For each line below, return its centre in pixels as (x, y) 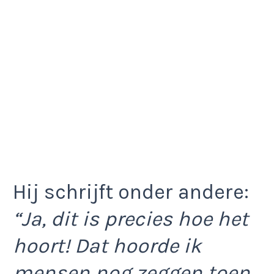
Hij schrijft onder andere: (131, 192)
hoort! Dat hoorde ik (107, 246)
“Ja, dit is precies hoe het (131, 219)
